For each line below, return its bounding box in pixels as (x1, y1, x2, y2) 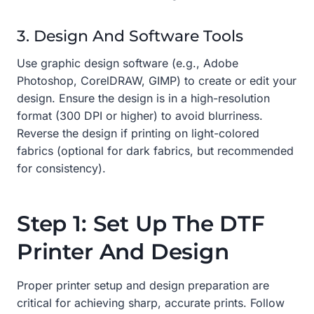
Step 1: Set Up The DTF (17, 210, 265, 238)
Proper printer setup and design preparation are (17, 278, 269, 292)
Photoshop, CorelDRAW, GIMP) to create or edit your (17, 73, 296, 88)
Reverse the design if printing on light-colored (17, 125, 259, 140)
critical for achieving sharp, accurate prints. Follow (17, 295, 285, 310)
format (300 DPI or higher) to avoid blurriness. (17, 108, 263, 123)
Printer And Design (17, 238, 229, 266)
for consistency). (17, 161, 106, 175)
